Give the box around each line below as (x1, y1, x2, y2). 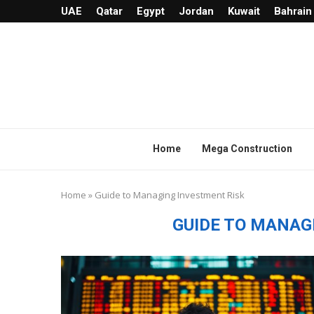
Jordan (179, 5, 214, 18)
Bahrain (274, 5, 312, 18)
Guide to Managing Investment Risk (95, 188, 245, 201)
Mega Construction (202, 142, 292, 154)
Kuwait (228, 5, 260, 18)
